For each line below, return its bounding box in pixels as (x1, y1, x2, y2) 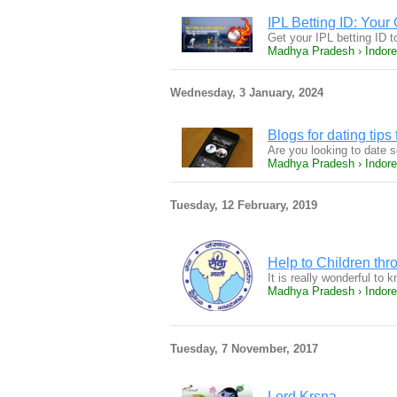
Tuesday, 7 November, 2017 (170, 342, 318, 355)
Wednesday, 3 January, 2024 (170, 86, 323, 99)
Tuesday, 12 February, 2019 (170, 198, 317, 212)
